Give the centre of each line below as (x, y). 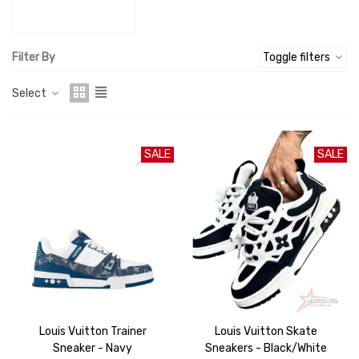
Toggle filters (298, 57)
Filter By (34, 57)
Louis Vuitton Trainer (93, 332)
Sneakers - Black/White (266, 349)
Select (30, 93)
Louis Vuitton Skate (266, 332)
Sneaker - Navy (93, 349)
